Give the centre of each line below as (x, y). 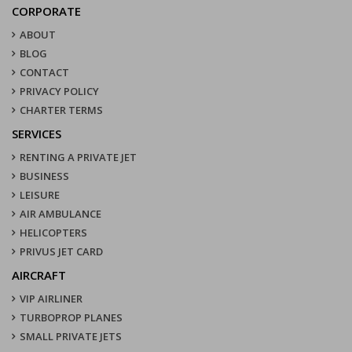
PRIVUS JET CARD (61, 252)
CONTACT (44, 73)
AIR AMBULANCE (60, 214)
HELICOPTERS (53, 233)
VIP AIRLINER (51, 299)
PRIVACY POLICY (59, 92)
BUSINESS (44, 176)
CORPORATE (46, 11)
